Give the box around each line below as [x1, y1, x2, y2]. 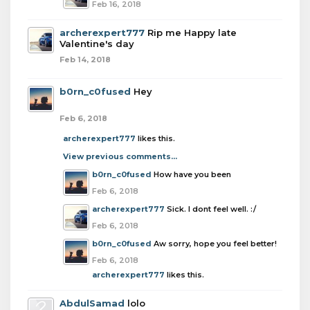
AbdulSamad [60, 298, 125, 309]
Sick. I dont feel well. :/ [167, 204, 256, 214]
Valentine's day [60, 38, 134, 49]
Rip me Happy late [147, 27, 237, 38]
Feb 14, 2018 [60, 55, 111, 64]
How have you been [154, 170, 231, 179]
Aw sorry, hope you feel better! [154, 239, 277, 248]
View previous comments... [63, 152, 177, 161]
